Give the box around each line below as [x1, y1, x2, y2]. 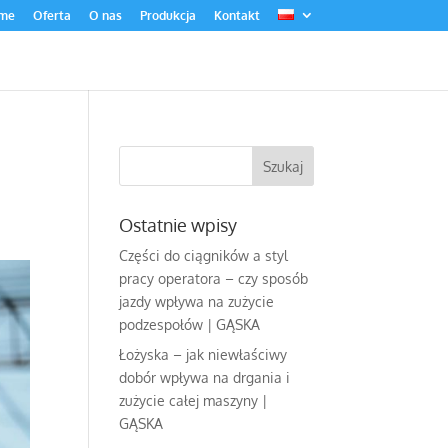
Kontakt [213, 8, 260, 23]
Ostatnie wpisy [119, 214, 238, 236]
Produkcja [139, 8, 196, 23]
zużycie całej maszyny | [119, 392, 268, 409]
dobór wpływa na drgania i [119, 369, 291, 386]
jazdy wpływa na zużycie [119, 293, 275, 310]
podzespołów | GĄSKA [119, 316, 261, 333]
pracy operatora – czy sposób [119, 270, 309, 287]
